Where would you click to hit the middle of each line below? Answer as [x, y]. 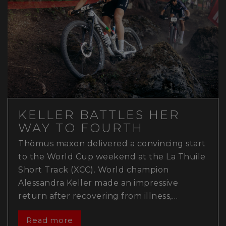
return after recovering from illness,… [98, 196]
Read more [49, 220]
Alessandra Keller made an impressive [98, 183]
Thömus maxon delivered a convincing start [112, 143]
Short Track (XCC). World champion [94, 169]
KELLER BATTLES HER [99, 115]
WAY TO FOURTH [81, 128]
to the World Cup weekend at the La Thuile [112, 156]
